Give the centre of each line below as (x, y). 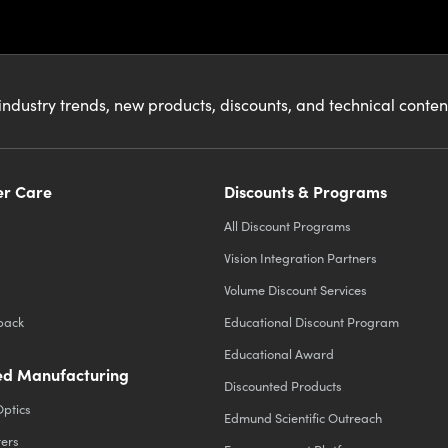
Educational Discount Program (311, 321)
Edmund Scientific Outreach (303, 417)
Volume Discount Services (295, 289)
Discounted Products (283, 385)
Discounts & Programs (305, 190)
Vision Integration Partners (300, 257)
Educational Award (279, 353)
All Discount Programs (287, 225)
